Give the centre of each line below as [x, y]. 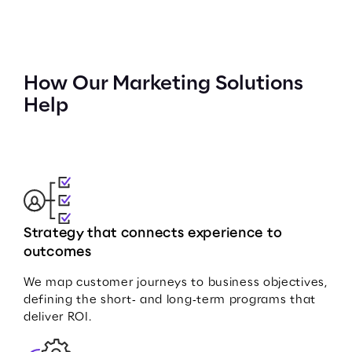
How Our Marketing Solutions [163, 84]
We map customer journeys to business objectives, [176, 282]
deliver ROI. [58, 317]
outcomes [58, 251]
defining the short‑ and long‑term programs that [170, 299]
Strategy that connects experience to [153, 233]
